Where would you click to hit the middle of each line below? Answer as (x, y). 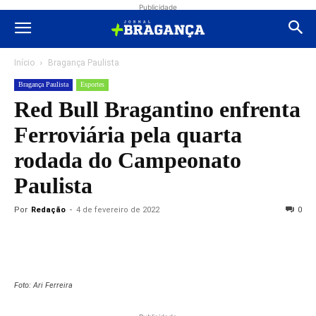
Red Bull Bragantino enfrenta (157, 109)
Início (24, 63)
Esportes (92, 84)
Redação (48, 210)
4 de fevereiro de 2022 (118, 210)
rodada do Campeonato (128, 160)
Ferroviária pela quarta (128, 135)
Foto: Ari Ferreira (43, 285)
